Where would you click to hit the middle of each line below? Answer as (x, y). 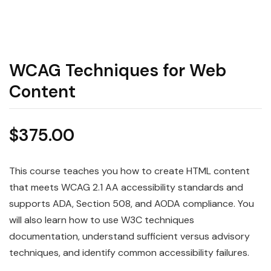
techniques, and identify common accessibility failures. (129, 253)
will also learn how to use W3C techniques (102, 220)
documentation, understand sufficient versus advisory (129, 237)
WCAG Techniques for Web (118, 71)
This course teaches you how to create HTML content (129, 171)
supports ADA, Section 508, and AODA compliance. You (132, 204)
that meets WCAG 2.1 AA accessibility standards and (126, 188)
